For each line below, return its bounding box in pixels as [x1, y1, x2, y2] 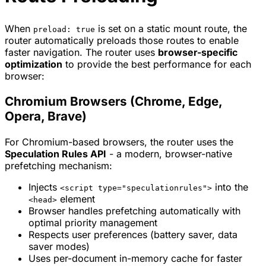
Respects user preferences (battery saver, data [28, 228, 237, 240]
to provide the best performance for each [62, 58, 251, 70]
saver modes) [28, 240, 90, 252]
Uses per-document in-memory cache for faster [28, 252, 242, 264]
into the [212, 180, 248, 193]
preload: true [33, 24, 95, 34]
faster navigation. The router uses [5, 46, 158, 58]
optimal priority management [28, 216, 157, 229]
